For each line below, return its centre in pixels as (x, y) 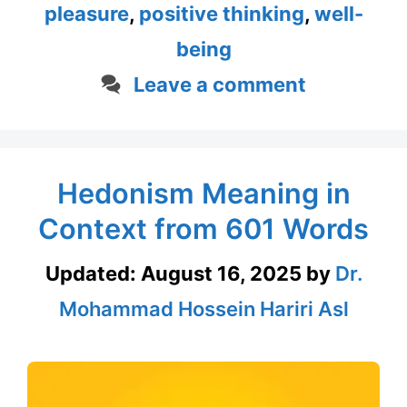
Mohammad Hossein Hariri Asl (203, 308)
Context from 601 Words (203, 228)
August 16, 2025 (221, 273)
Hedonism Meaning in (203, 193)
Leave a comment (219, 84)
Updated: (93, 273)
